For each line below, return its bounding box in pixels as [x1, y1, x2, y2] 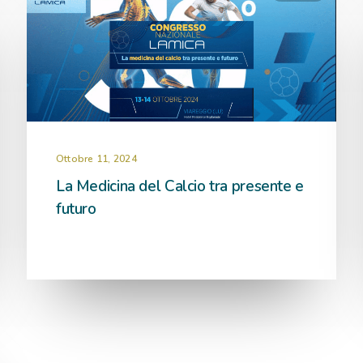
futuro [56, 199, 96, 220]
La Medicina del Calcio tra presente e [56, 176, 304, 197]
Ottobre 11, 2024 [56, 152, 137, 165]
